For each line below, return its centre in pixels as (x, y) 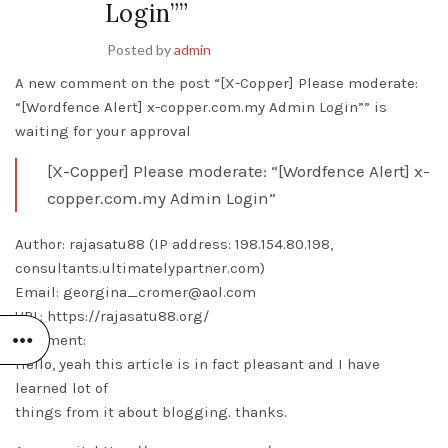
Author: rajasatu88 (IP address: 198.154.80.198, (174, 244)
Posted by (140, 49)
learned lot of (61, 388)
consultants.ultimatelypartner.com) (140, 268)
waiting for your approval (103, 131)
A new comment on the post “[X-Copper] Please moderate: (216, 83)
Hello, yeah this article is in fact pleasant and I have (197, 364)
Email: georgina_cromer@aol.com (135, 292)
